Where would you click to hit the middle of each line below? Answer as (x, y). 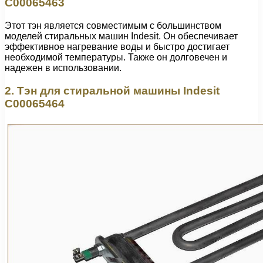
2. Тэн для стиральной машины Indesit (112, 90)
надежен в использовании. (63, 68)
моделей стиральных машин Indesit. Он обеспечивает (121, 36)
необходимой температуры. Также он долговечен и (116, 57)
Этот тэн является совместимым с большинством (113, 25)
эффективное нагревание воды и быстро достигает (117, 46)
